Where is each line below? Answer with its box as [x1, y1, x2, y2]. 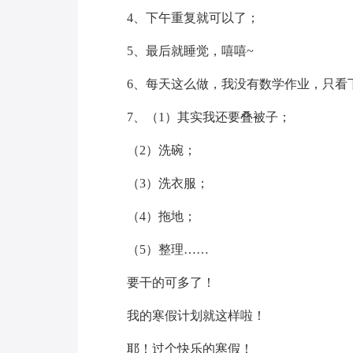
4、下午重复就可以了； [126, 11, 259, 24]
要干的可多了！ [126, 276, 215, 289]
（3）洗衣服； [126, 176, 209, 190]
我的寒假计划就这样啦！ [126, 309, 266, 322]
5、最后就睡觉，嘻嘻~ [126, 44, 254, 58]
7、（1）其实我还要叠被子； [126, 110, 291, 124]
